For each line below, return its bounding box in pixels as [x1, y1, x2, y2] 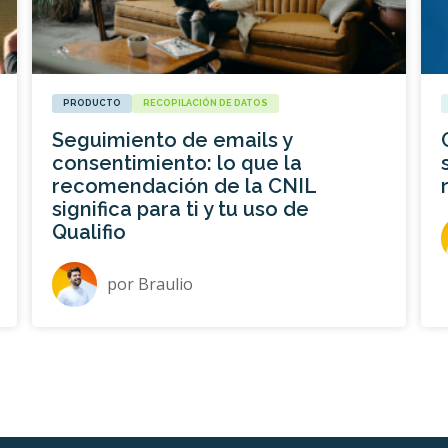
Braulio [138, 272, 194, 295]
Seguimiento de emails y [52, 127, 293, 152]
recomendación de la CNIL [52, 173, 317, 198]
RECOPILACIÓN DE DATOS [143, 97, 269, 108]
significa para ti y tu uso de [52, 196, 310, 221]
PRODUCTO [63, 97, 122, 108]
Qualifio [52, 219, 127, 244]
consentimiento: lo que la [52, 150, 303, 175]
